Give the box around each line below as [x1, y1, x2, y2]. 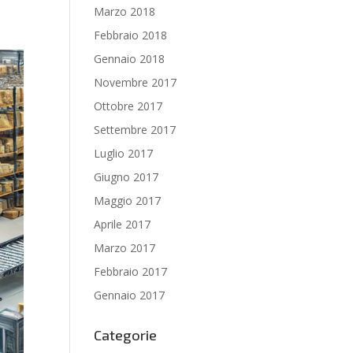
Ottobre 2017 [94, 98, 163, 113]
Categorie [94, 326, 158, 344]
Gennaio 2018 [94, 51, 165, 66]
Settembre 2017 [94, 122, 176, 137]
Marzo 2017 [94, 240, 156, 255]
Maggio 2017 [94, 193, 162, 208]
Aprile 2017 [94, 217, 151, 232]
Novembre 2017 [94, 75, 177, 90]
